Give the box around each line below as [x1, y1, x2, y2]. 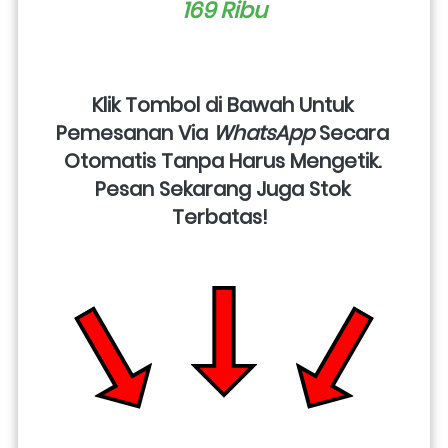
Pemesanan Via [55, 118, 213, 147]
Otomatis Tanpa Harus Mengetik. [63, 146, 381, 175]
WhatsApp [212, 118, 314, 147]
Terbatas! [171, 202, 278, 231]
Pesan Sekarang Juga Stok [94, 174, 350, 203]
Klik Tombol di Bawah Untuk [91, 90, 353, 119]
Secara [313, 118, 389, 147]
